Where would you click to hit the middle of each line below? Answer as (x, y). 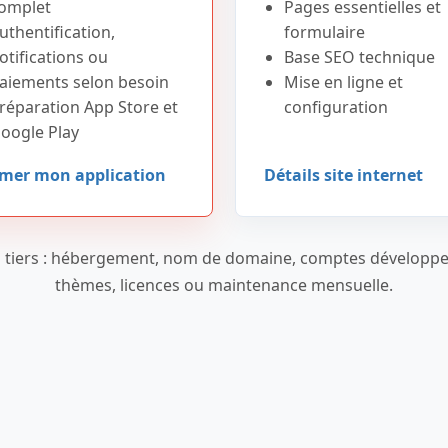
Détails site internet (343, 175)
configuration (336, 107)
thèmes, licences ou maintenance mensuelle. (224, 285)
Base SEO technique (359, 57)
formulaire (324, 32)
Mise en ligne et (343, 82)
